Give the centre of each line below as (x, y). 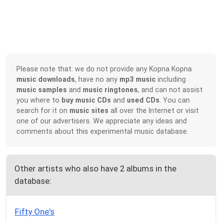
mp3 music (138, 80)
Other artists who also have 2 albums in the (95, 169)
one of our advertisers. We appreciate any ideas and (102, 121)
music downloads (46, 80)
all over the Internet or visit (154, 111)
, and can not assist (170, 90)
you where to (39, 100)
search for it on (43, 111)
